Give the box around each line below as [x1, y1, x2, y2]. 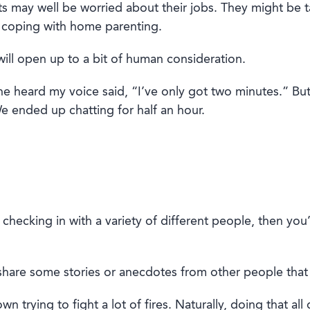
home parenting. [66, 21, 162, 34]
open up [17, 53, 64, 66]
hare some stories [1, 266, 104, 280]
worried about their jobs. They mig [76, 2, 272, 15]
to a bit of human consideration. [64, 53, 246, 66]
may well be [10, 2, 77, 15]
